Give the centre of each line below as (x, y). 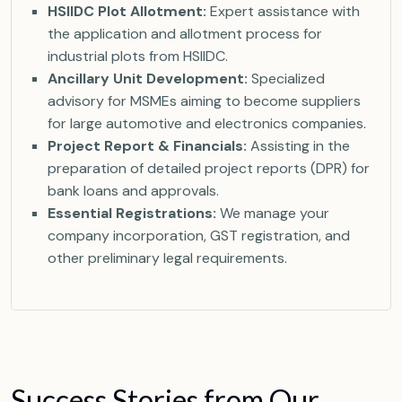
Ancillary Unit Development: (148, 79)
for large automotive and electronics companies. (207, 123)
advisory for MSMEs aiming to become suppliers (204, 101)
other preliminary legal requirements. (167, 258)
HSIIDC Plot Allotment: (127, 11)
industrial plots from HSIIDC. (138, 56)
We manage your (273, 213)
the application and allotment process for (185, 34)
